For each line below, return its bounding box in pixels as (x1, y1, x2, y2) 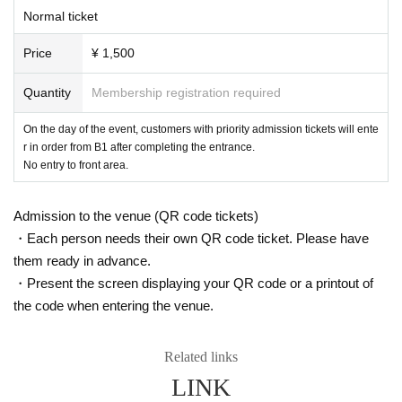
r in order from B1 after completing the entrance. (23, 140, 255, 153)
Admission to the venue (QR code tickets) (13, 207, 258, 223)
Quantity (23, 84, 71, 100)
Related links (164, 348, 238, 364)
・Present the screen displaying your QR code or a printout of (13, 275, 373, 291)
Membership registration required (92, 84, 281, 100)
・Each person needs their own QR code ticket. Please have (13, 230, 369, 246)
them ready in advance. (13, 252, 151, 268)
